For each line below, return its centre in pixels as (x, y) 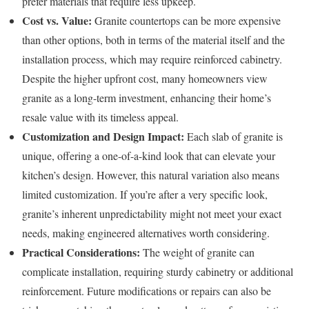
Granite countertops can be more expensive (186, 21)
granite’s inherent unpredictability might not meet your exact (152, 214)
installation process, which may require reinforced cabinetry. (152, 59)
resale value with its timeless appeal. (100, 117)
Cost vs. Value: (57, 21)
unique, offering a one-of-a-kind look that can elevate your (149, 156)
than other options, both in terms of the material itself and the (153, 40)
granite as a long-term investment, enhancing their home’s (147, 98)
